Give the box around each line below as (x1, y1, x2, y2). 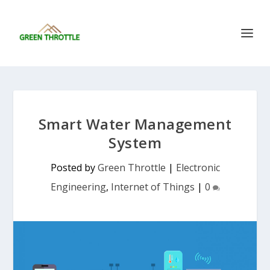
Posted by (50, 161, 98, 174)
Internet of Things (110, 180, 195, 193)
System (108, 133, 162, 152)
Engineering (50, 180, 106, 193)
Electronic (175, 161, 220, 174)
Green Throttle (97, 161, 166, 174)
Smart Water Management (38, 114, 232, 134)
